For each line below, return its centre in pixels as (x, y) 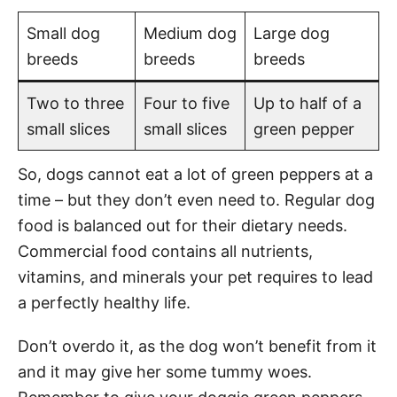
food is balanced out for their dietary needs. (183, 225)
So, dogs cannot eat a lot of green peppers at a (195, 174)
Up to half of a (307, 103)
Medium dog (190, 33)
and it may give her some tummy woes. (165, 371)
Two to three (75, 103)
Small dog (63, 33)
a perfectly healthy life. (104, 302)
